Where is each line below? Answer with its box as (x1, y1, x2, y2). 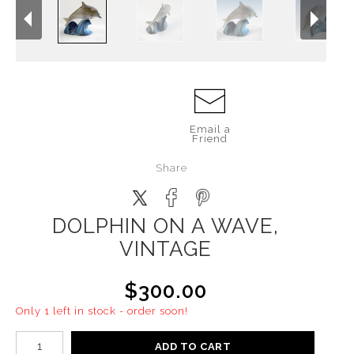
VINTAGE (119, 237, 212, 261)
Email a (189, 123, 231, 135)
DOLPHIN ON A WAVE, (51, 214, 279, 238)
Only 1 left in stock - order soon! (16, 305, 188, 317)
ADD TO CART (154, 341, 232, 352)
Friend (192, 133, 228, 145)
